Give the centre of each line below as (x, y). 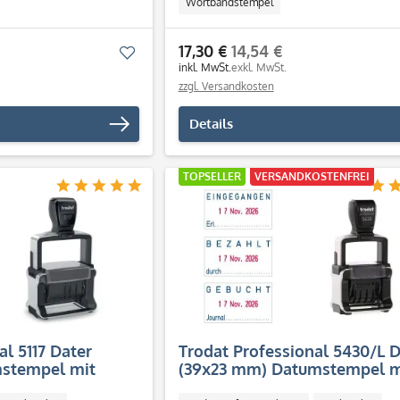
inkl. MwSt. (204, 67)
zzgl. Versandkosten (226, 86)
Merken (158, 52)
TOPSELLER (212, 176)
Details (211, 124)
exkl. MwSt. (258, 67)
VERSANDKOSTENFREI (312, 176)
